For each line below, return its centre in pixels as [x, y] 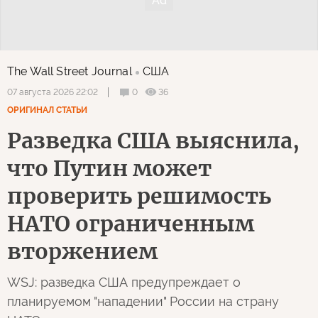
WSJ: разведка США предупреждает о [124, 283]
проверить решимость [139, 196]
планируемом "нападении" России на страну [143, 302]
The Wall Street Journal [70, 72]
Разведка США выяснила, [153, 141]
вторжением [82, 252]
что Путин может [109, 169]
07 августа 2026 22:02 [53, 93]
